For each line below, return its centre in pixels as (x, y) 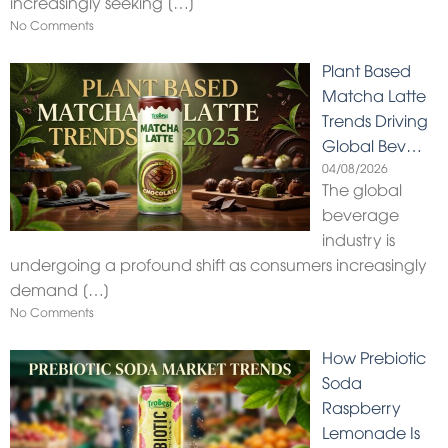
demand (46, 289)
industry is (358, 239)
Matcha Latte (374, 95)
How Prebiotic (374, 357)
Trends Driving (375, 120)
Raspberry (361, 407)
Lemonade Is (371, 432)
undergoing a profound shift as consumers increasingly (218, 264)
